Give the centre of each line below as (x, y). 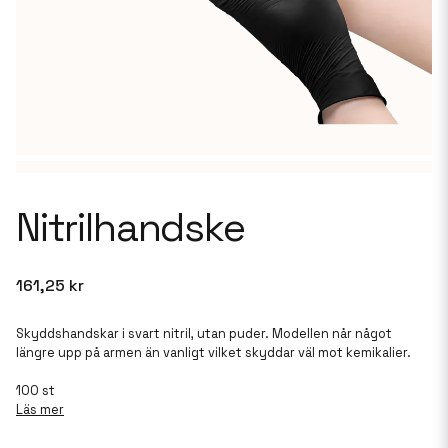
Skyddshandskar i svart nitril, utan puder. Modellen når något (204, 333)
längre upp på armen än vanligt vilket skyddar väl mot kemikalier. (213, 352)
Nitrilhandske (130, 227)
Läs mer (40, 409)
